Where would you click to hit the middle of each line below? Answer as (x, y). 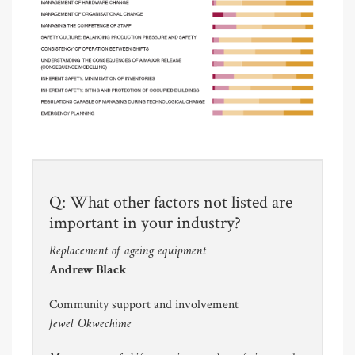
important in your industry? (145, 223)
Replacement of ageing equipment (128, 251)
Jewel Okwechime (90, 324)
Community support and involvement (144, 304)
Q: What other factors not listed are (171, 202)
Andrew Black (88, 269)
